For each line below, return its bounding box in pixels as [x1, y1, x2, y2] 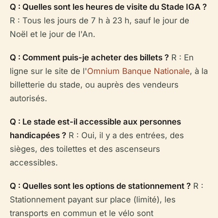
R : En [169, 53, 194, 63]
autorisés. [10, 93, 47, 104]
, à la [190, 66, 208, 76]
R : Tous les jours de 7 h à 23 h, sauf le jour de [10, 16, 189, 26]
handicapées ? [10, 130, 66, 141]
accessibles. [10, 158, 58, 168]
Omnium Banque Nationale [87, 66, 190, 76]
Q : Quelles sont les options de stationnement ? [10, 181, 191, 191]
